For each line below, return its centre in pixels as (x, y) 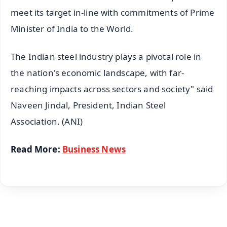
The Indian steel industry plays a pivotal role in (106, 57)
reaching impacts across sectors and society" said (112, 89)
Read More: (36, 149)
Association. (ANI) (47, 122)
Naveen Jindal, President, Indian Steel (88, 105)
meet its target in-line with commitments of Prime (113, 13)
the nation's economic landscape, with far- (98, 73)
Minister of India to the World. (72, 29)
